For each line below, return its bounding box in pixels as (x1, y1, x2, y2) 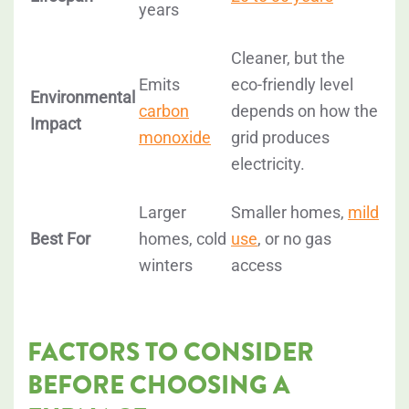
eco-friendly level (231, 75, 353, 95)
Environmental (30, 88, 135, 108)
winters (139, 256, 193, 276)
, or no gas (257, 229, 331, 249)
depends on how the (231, 101, 378, 121)
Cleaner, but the (231, 48, 345, 68)
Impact (30, 114, 81, 134)
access (231, 256, 282, 276)
